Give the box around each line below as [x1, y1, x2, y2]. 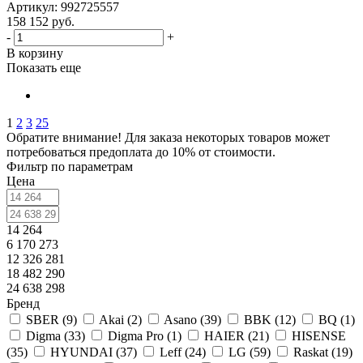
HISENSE [292, 329, 346, 343]
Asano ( [164, 313, 204, 327]
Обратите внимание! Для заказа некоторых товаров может [6, 130, 330, 144]
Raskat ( [293, 345, 335, 359]
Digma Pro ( [108, 329, 171, 343]
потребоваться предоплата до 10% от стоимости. [6, 145, 275, 159]
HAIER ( [204, 329, 252, 343]
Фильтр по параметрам [6, 160, 133, 173]
